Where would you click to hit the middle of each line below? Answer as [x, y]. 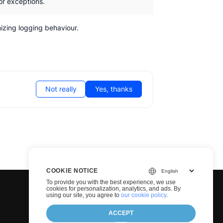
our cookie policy [144, 195]
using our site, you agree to [84, 195]
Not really [61, 89]
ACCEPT [121, 213]
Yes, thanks [114, 89]
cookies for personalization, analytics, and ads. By [113, 189]
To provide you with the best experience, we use [111, 182]
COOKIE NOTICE [72, 171]
